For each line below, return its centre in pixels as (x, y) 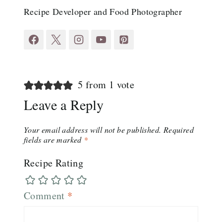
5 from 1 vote (106, 85)
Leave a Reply (64, 105)
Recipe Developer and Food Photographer (103, 12)
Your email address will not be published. (93, 130)
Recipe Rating (54, 163)
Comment (46, 196)
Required (179, 130)
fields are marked (54, 140)
